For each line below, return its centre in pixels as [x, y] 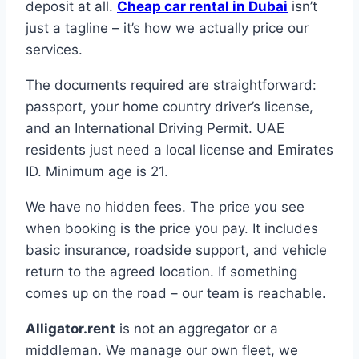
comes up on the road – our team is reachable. [176, 294]
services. [54, 50]
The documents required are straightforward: [171, 85]
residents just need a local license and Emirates [179, 150]
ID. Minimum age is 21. [97, 172]
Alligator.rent [71, 329]
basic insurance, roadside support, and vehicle [176, 250]
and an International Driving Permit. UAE [155, 129]
